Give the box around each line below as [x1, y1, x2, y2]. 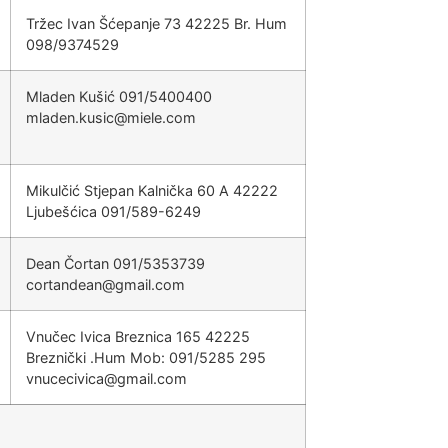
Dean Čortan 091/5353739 [26, 255, 205, 272]
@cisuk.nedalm [26, 109, 127, 126]
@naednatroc [26, 276, 115, 293]
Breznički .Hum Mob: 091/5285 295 [26, 349, 266, 366]
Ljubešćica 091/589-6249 [26, 203, 201, 220]
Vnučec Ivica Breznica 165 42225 [26, 328, 250, 345]
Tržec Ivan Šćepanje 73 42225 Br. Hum [26, 15, 287, 32]
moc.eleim [127, 109, 196, 126]
